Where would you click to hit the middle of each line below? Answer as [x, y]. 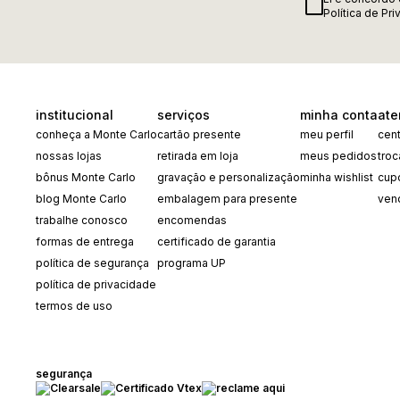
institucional [75, 115]
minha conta [339, 115]
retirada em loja [198, 156]
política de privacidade [96, 284]
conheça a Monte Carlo [96, 134]
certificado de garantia [217, 242]
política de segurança [92, 263]
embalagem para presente [227, 199]
